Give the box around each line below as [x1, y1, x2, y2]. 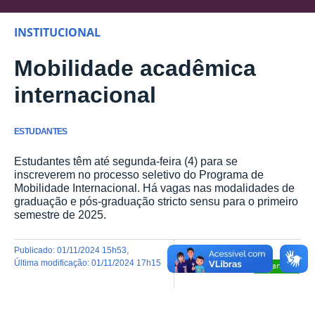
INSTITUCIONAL [14, 25, 101, 40]
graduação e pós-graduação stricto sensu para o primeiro [14, 194, 298, 207]
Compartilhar [253, 260, 297, 271]
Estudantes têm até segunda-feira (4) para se [14, 154, 238, 167]
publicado [20, 245, 53, 255]
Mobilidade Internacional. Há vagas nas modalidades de [14, 181, 295, 194]
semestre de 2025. [14, 207, 106, 221]
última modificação [20, 258, 87, 268]
